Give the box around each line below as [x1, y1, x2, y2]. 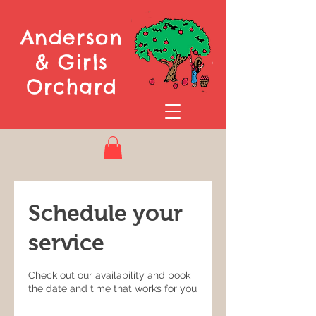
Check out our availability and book [28, 269, 190, 281]
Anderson [20, 25, 123, 49]
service [28, 230, 104, 256]
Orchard [25, 74, 118, 99]
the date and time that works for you [28, 283, 197, 295]
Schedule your [28, 200, 183, 226]
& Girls [35, 49, 109, 74]
